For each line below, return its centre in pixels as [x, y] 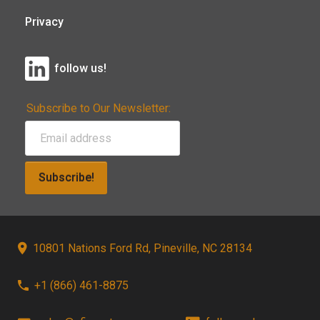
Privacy [44, 21]
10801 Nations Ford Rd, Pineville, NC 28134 [142, 248]
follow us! [80, 69]
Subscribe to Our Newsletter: [99, 108]
